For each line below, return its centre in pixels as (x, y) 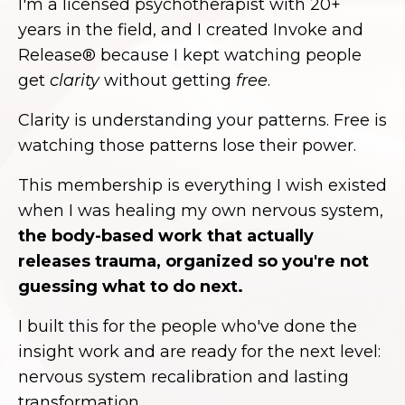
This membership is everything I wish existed (202, 186)
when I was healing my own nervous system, (201, 211)
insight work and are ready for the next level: (199, 352)
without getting (168, 81)
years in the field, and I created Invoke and (191, 30)
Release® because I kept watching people (190, 56)
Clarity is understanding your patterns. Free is (202, 121)
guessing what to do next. (131, 287)
